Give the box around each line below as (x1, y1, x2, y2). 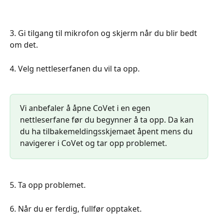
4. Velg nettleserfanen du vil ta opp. (10, 63, 140, 74)
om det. (10, 39, 38, 51)
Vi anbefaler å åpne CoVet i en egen (20, 103, 152, 114)
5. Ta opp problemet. (10, 179, 86, 190)
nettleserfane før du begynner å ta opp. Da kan (20, 114, 196, 126)
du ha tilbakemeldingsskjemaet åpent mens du (20, 126, 195, 137)
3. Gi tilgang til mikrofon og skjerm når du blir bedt (10, 28, 199, 39)
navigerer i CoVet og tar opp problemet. (20, 138, 167, 149)
